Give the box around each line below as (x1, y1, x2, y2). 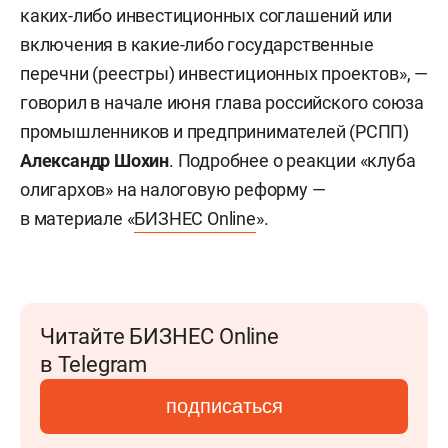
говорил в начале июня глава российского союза (20, 91, 424, 113)
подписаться (165, 394, 283, 417)
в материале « (20, 207, 135, 229)
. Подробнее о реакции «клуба (169, 149, 416, 171)
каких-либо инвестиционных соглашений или (20, 4, 392, 26)
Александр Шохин (20, 149, 169, 171)
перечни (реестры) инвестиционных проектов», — (20, 62, 428, 84)
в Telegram (40, 351, 147, 377)
